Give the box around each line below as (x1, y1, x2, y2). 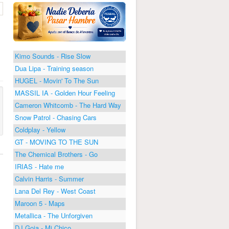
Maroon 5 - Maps (15, 198, 65, 208)
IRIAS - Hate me (15, 161, 64, 171)
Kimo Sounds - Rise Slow (15, 51, 90, 61)
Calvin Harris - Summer (15, 173, 84, 184)
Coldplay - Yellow (15, 124, 65, 134)
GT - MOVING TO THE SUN (15, 136, 98, 147)
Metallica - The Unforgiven (15, 210, 93, 220)
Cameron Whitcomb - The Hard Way (15, 100, 121, 110)
